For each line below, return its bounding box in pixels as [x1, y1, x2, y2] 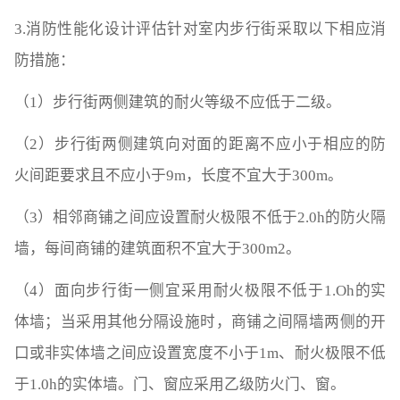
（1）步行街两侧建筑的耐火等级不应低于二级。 [13, 94, 341, 112]
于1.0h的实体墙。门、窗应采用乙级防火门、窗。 [13, 375, 346, 393]
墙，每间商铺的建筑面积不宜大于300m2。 [13, 240, 301, 258]
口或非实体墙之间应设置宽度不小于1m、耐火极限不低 [13, 344, 387, 362]
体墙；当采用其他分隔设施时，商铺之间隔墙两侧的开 [13, 312, 387, 330]
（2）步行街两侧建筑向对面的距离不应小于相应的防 [13, 136, 387, 154]
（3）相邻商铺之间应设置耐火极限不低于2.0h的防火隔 [13, 209, 387, 227]
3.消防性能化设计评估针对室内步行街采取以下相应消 [13, 21, 387, 38]
